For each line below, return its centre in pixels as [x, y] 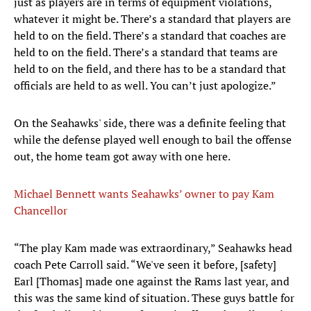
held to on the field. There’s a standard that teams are [146, 52]
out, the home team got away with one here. [122, 157]
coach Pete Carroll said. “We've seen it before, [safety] [145, 265]
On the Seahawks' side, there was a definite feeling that [150, 123]
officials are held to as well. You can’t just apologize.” [145, 86]
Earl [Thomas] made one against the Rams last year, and [152, 281]
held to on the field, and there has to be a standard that [150, 69]
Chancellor [41, 211]
